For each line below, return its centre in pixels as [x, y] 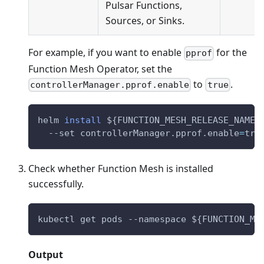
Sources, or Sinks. [145, 20]
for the [231, 53]
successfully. [56, 184]
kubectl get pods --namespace [115, 219]
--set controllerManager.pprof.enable [138, 133]
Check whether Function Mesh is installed [121, 168]
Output [46, 254]
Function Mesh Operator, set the [100, 69]
